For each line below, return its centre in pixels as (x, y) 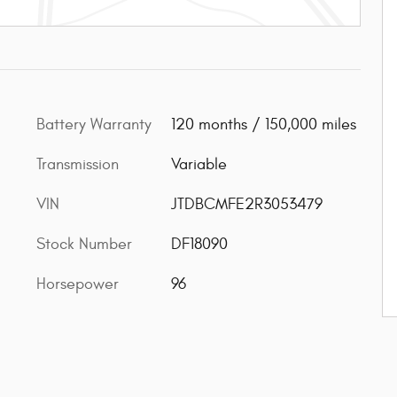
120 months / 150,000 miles (263, 124)
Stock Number (84, 244)
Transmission (78, 164)
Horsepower (78, 284)
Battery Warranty (94, 124)
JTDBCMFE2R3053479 (246, 204)
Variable (198, 164)
